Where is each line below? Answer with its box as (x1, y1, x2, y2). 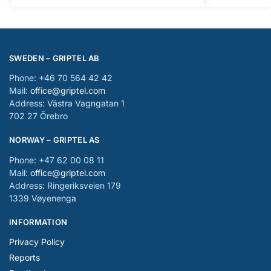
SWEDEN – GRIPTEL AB (9, 53, 100, 63)
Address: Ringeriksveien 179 (9, 180, 121, 191)
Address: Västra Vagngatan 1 (9, 98, 125, 109)
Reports (9, 252, 40, 263)
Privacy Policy (9, 237, 65, 247)
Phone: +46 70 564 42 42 (9, 73, 113, 83)
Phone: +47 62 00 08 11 (9, 154, 104, 165)
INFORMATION (9, 217, 68, 227)
